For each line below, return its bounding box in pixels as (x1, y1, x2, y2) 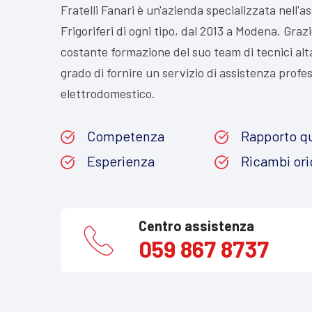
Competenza (87, 127, 164, 144)
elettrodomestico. (61, 86, 155, 101)
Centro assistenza (139, 217, 254, 234)
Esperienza (87, 153, 155, 169)
